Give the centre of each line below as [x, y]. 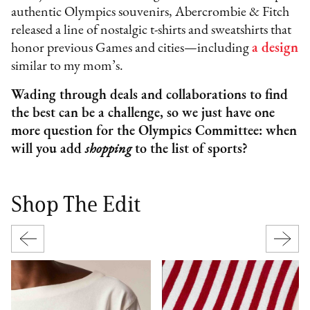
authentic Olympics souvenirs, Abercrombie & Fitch [151, 12]
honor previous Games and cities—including [132, 48]
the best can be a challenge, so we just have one [143, 113]
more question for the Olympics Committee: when [154, 131]
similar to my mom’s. [67, 66]
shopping [109, 149]
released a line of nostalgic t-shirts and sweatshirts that [152, 30]
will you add [48, 149]
